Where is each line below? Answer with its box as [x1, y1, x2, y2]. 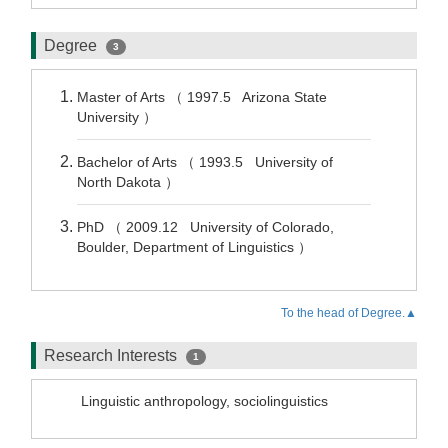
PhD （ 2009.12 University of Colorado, [77, 219, 334, 235]
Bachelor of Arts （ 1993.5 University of [77, 154, 333, 170]
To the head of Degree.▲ [281, 306, 417, 320]
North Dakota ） [77, 174, 183, 190]
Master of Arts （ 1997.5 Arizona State [77, 89, 327, 105]
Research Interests [44, 347, 181, 364]
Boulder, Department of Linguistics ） [77, 239, 316, 255]
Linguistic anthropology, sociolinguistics [81, 393, 328, 409]
